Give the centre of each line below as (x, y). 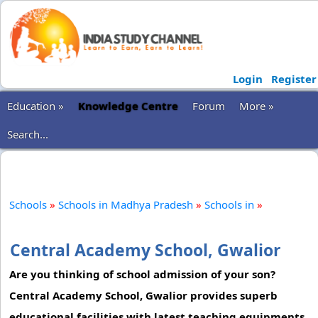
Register (294, 79)
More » (257, 106)
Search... (28, 134)
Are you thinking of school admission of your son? (142, 274)
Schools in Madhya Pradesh (126, 204)
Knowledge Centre (128, 106)
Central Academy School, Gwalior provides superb (143, 295)
